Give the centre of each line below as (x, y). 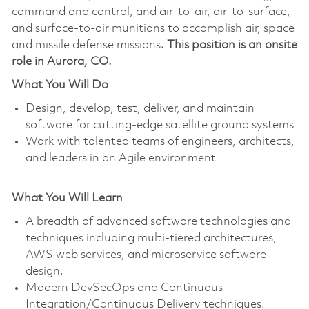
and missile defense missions (86, 45)
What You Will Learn (67, 198)
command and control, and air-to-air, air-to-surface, (151, 12)
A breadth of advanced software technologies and (158, 221)
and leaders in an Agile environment (120, 158)
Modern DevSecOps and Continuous (124, 288)
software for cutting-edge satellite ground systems (159, 125)
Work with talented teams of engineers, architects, (160, 141)
